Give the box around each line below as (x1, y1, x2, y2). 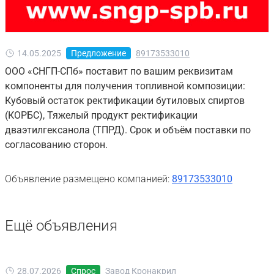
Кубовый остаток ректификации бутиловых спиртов (5, 95, 245, 106)
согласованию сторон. (5, 139, 108, 150)
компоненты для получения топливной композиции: (5, 80, 245, 92)
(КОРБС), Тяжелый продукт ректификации (5, 109, 198, 121)
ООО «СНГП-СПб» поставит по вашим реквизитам (5, 65, 233, 77)
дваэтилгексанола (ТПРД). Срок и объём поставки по (5, 124, 251, 136)
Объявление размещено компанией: (5, 173, 169, 185)
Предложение (71, 48, 126, 58)
